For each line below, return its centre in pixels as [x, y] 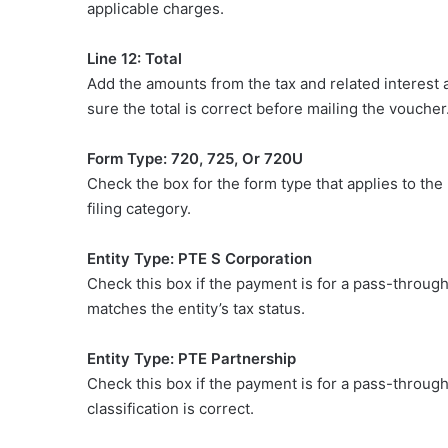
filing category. [139, 208]
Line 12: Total [134, 58]
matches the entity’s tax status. [196, 308]
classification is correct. [170, 408]
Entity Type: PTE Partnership [191, 358]
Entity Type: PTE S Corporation [199, 258]
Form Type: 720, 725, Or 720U [195, 158]
